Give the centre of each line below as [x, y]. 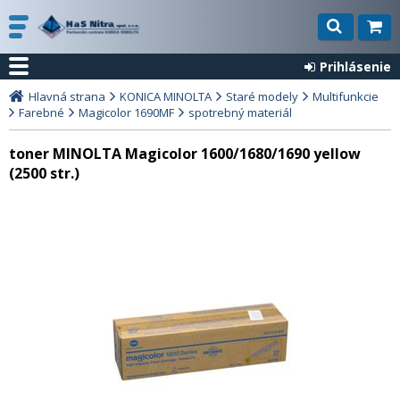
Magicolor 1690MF [126, 112]
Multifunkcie [346, 96]
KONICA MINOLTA [166, 96]
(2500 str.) [44, 173]
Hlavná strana [67, 96]
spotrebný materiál [240, 112]
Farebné [42, 112]
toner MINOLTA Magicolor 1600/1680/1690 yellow [185, 154]
